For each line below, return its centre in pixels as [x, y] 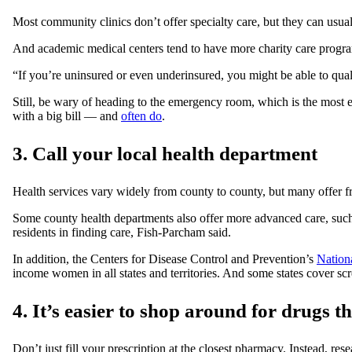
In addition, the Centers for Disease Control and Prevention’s [165, 259]
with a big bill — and [67, 116]
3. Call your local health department [165, 154]
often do [141, 116]
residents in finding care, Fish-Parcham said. [122, 233]
